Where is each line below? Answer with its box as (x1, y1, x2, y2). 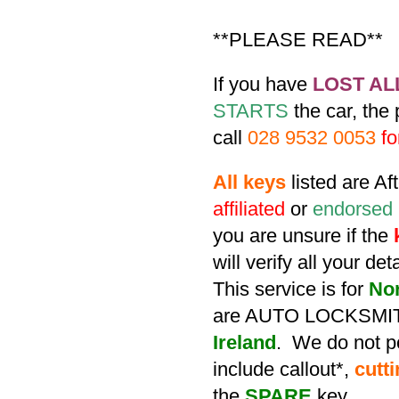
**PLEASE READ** (213, 28, 383, 51)
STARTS (213, 100, 289, 122)
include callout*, (213, 358, 354, 380)
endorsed (313, 198, 393, 220)
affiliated (213, 198, 285, 220)
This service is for (213, 278, 369, 300)
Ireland (213, 331, 276, 354)
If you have (213, 73, 313, 95)
